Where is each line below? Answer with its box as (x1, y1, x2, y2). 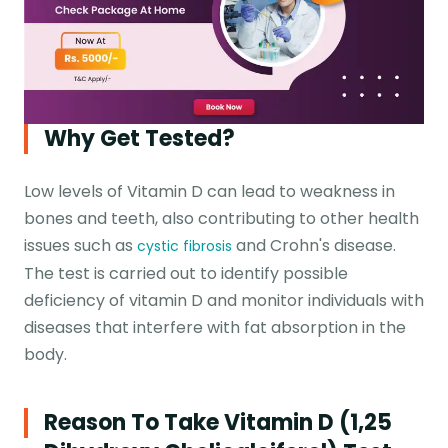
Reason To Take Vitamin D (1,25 (44, 406, 392, 438)
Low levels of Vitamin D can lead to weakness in (24, 179, 395, 203)
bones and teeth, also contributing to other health (24, 206, 419, 230)
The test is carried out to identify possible (24, 261, 348, 285)
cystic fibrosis (137, 235, 232, 256)
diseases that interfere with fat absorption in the (24, 315, 406, 339)
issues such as (24, 233, 137, 257)
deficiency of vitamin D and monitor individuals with (24, 288, 424, 312)
